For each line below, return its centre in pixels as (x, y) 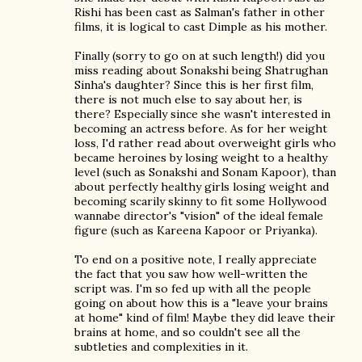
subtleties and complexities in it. (161, 347)
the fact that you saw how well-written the (191, 274)
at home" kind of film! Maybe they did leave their (205, 318)
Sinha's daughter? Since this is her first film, (194, 85)
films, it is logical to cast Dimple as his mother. (201, 27)
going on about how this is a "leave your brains (201, 303)
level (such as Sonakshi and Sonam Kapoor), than (205, 172)
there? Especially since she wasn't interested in (202, 114)
